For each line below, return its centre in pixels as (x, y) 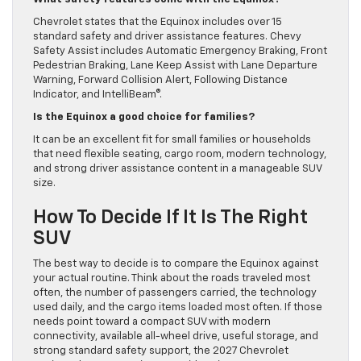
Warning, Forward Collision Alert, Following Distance (160, 80)
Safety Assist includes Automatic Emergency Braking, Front (180, 51)
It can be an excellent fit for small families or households (172, 139)
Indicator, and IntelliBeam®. (98, 94)
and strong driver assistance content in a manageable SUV (177, 168)
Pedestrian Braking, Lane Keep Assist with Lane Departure (175, 65)
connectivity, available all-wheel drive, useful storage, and (176, 336)
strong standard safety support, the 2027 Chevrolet (161, 351)
